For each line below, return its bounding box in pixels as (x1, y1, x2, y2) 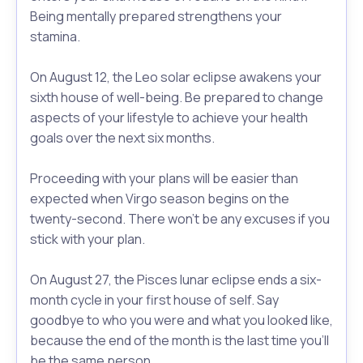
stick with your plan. (30, 230, 145, 249)
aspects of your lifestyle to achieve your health (30, 109, 308, 127)
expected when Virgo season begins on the (30, 190, 289, 208)
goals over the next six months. (30, 129, 215, 147)
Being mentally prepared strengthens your (30, 7, 282, 26)
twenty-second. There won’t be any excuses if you (30, 210, 330, 228)
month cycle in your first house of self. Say (30, 291, 279, 310)
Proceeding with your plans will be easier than (30, 169, 298, 188)
